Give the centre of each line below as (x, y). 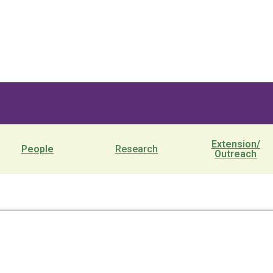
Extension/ (236, 144)
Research (136, 149)
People (37, 149)
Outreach (236, 154)
